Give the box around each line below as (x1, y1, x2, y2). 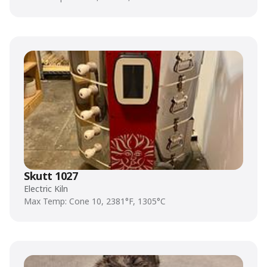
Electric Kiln (24, 183, 68, 194)
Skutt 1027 (24, 169, 78, 183)
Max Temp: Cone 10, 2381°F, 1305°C (24, 195, 166, 207)
